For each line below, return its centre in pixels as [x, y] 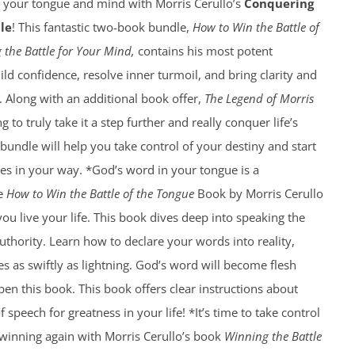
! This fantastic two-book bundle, [102, 27]
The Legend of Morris [259, 98]
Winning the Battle [273, 336]
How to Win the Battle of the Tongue [100, 193]
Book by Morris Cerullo [258, 193]
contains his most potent [203, 51]
